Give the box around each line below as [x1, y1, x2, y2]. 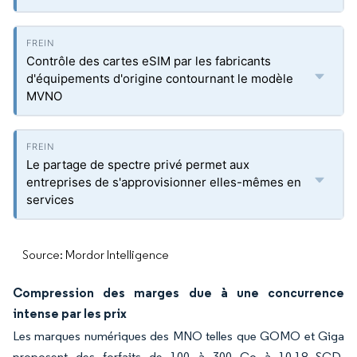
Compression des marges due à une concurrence [13, 284, 344, 300]
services [26, 192, 74, 207]
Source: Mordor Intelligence [22, 247, 169, 262]
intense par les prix [13, 305, 127, 321]
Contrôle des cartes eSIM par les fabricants [26, 53, 271, 69]
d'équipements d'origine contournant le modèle [26, 71, 293, 86]
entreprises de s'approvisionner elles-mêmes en [26, 175, 301, 190]
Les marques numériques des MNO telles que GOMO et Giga [13, 328, 344, 343]
